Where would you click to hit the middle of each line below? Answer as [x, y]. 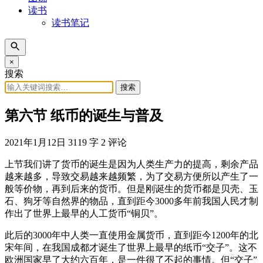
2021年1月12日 [35, 142]
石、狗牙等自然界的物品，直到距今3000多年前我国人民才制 [131, 201]
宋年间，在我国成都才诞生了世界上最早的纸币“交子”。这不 [131, 247]
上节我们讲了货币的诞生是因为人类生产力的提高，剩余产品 [131, 164]
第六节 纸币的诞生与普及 [84, 115]
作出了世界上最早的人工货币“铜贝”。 [84, 213]
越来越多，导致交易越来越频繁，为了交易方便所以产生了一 [131, 176]
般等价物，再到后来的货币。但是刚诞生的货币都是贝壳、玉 [131, 188]
